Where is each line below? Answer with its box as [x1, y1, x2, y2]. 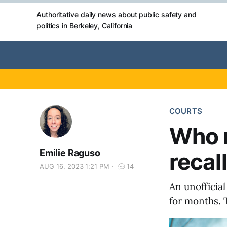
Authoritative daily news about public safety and [36, 10, 197, 19]
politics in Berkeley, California [36, 21, 133, 30]
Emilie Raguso [40, 147, 100, 158]
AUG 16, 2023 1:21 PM [40, 162, 110, 170]
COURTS [169, 106, 202, 116]
